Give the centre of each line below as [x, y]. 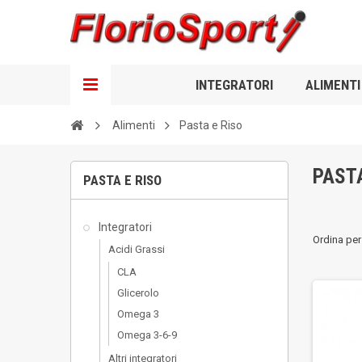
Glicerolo [138, 293]
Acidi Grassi [137, 249]
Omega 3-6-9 [147, 335]
